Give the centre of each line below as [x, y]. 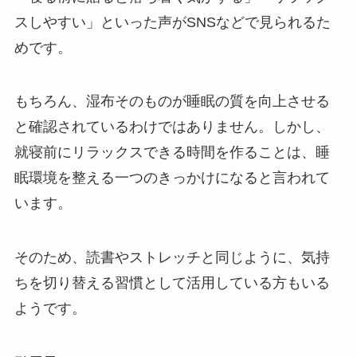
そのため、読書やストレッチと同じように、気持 [172, 258]
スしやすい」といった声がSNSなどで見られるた [172, 22]
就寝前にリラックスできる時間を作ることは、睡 [172, 153]
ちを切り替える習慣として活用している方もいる [172, 283]
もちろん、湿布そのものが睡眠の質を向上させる [172, 102]
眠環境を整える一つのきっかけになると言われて [172, 178]
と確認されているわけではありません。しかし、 [172, 127]
